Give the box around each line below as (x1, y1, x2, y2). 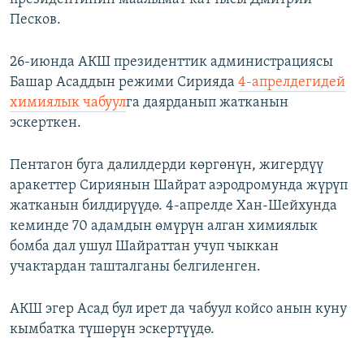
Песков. (10, 12, 61, 28)
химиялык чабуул (10, 95, 126, 111)
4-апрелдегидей (238, 75, 345, 91)
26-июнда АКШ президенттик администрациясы (10, 54, 333, 71)
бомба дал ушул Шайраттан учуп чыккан (10, 239, 279, 255)
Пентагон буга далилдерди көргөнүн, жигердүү (10, 158, 323, 174)
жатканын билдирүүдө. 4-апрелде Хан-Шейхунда (10, 198, 337, 214)
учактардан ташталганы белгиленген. (10, 259, 261, 275)
